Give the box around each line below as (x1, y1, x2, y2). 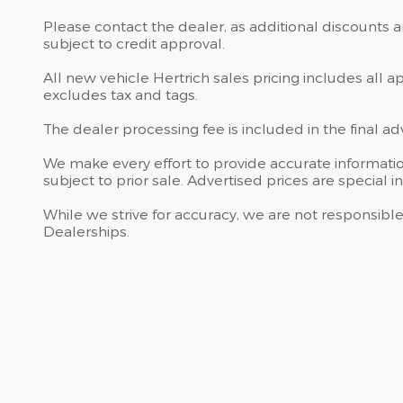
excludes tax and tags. (43, 85, 198, 103)
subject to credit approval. (43, 34, 225, 52)
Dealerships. (43, 222, 130, 240)
